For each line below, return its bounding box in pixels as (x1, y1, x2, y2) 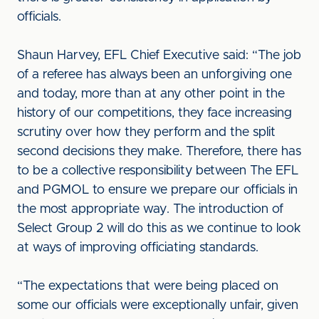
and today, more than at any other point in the (17, 88, 285, 100)
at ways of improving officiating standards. (17, 241, 258, 254)
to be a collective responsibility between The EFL (17, 164, 298, 177)
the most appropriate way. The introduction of (17, 203, 283, 216)
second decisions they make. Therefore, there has (17, 145, 301, 158)
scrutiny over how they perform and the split (17, 126, 276, 139)
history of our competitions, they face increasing (17, 107, 292, 120)
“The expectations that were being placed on (17, 280, 278, 293)
